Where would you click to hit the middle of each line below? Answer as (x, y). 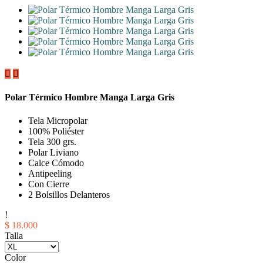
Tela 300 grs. (52, 141)
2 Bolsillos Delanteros (69, 194)
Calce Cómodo (56, 163)
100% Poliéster (56, 131)
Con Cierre (49, 184)
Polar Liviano (53, 152)
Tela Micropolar (58, 120)
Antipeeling (50, 173)
